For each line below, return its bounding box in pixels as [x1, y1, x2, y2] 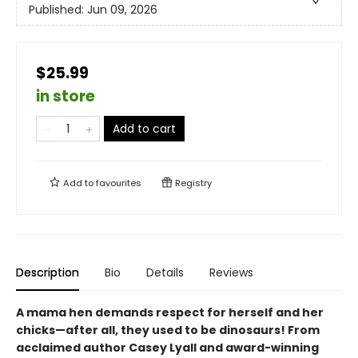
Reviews [209, 265, 253, 280]
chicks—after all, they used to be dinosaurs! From [16, 322, 320, 338]
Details [146, 265, 184, 280]
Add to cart [113, 121, 176, 137]
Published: [29, 2, 87, 18]
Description [16, 265, 79, 280]
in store [36, 86, 95, 107]
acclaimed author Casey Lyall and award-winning [16, 340, 319, 356]
